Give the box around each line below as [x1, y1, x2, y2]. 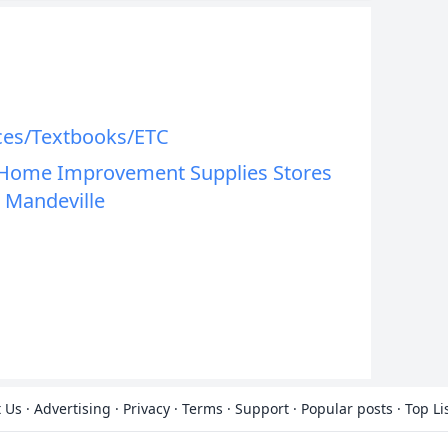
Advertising [34, 399, 111, 418]
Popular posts [301, 399, 393, 418]
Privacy [123, 399, 170, 418]
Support [235, 399, 289, 418]
